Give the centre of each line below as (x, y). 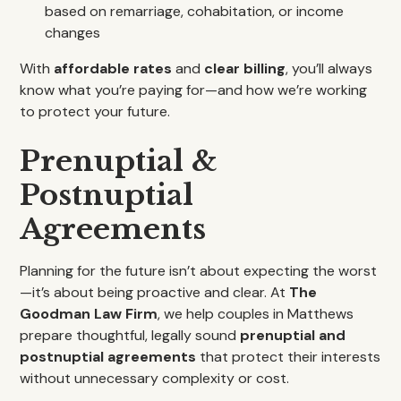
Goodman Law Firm (89, 314)
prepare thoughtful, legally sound (130, 335)
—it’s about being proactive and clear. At (155, 292)
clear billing (245, 68)
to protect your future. (95, 111)
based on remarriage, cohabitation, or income (195, 11)
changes (73, 33)
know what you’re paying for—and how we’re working (194, 90)
